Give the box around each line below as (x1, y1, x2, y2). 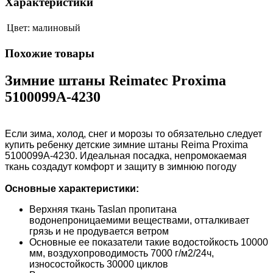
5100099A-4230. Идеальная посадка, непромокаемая (5, 150, 247, 161)
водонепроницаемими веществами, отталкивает (29, 214, 249, 225)
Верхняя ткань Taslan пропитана (29, 204, 177, 214)
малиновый (32, 23, 80, 34)
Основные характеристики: (5, 183, 139, 194)
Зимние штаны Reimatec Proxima (5, 72, 226, 88)
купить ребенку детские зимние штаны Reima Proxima (5, 139, 248, 150)
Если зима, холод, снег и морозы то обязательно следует (5, 128, 262, 139)
